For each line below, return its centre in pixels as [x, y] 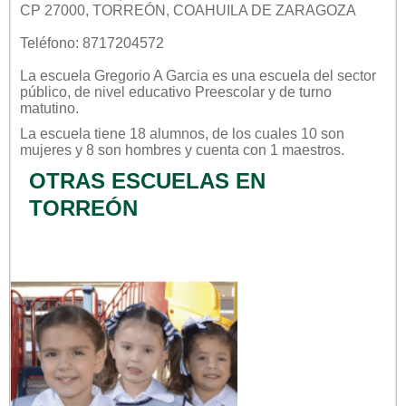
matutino [48, 108]
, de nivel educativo [131, 92]
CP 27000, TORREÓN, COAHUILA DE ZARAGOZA [188, 10]
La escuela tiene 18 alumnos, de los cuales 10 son [182, 133]
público [43, 92]
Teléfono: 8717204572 [92, 43]
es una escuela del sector [292, 75]
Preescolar [230, 92]
